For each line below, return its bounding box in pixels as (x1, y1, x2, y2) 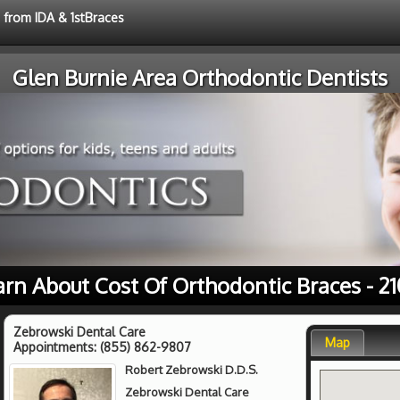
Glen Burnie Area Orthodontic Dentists (12, 63, 387, 91)
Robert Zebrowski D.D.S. (125, 362, 259, 377)
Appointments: (13, 338, 100, 354)
